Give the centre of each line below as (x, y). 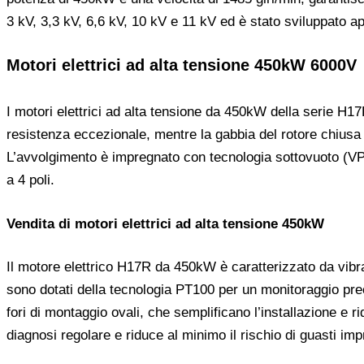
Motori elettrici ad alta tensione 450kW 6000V (182, 65)
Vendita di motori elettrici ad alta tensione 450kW (165, 223)
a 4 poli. (30, 180)
